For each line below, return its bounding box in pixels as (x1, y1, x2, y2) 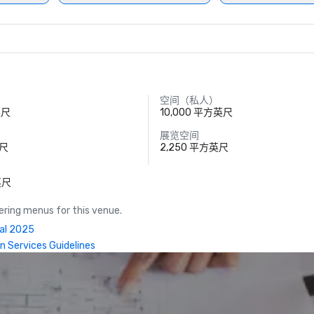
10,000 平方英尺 (159, 107, 233, 118)
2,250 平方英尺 (159, 142, 228, 153)
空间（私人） (159, 95, 219, 107)
